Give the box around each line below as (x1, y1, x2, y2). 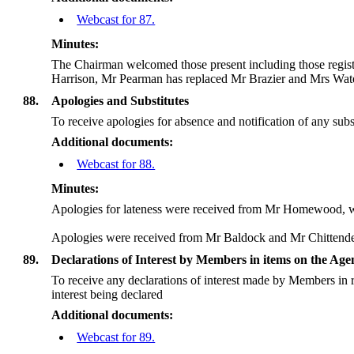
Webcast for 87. (77, 12, 156, 26)
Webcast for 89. (77, 330, 156, 344)
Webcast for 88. (77, 156, 156, 171)
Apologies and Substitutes (51, 93, 190, 107)
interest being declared (51, 287, 164, 301)
